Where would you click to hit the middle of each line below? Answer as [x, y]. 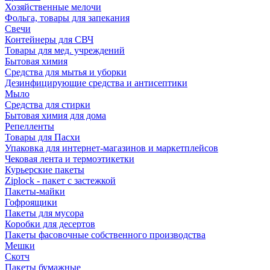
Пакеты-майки [35, 191]
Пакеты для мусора [44, 213]
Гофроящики [31, 202]
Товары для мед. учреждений [65, 50]
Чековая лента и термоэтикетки [70, 159]
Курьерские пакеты [45, 170]
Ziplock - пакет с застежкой [60, 181]
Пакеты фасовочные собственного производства [105, 235]
